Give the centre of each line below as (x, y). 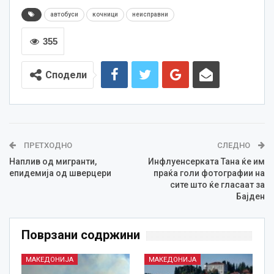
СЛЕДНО (235, 146)
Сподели (66, 75)
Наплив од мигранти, (53, 162)
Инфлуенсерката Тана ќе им (206, 162)
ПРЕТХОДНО (47, 146)
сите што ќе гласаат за (217, 185)
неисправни (150, 15)
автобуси (64, 15)
